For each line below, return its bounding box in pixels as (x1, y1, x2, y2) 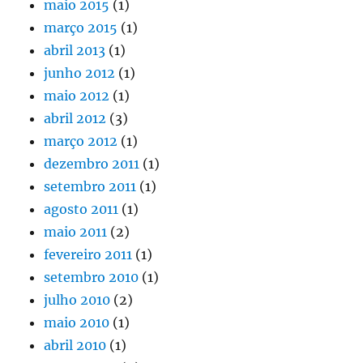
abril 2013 (44, 41, 106, 58)
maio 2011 (44, 223, 108, 240)
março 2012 (44, 132, 118, 149)
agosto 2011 (44, 200, 119, 217)
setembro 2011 (44, 177, 137, 194)
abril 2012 (44, 109, 107, 126)
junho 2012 (44, 64, 116, 81)
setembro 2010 (44, 268, 139, 285)
